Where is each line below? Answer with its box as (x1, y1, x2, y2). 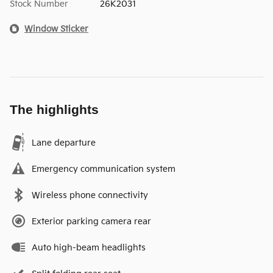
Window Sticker (24, 23, 88, 34)
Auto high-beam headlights (32, 242, 146, 253)
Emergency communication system (32, 163, 175, 174)
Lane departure (32, 137, 96, 148)
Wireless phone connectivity (32, 190, 148, 200)
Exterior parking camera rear (32, 216, 151, 227)
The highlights (10, 102, 99, 116)
